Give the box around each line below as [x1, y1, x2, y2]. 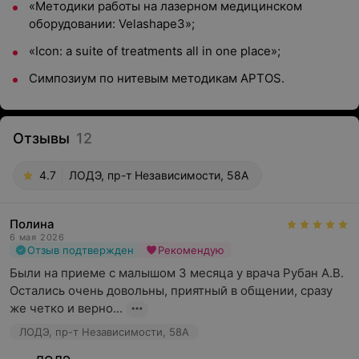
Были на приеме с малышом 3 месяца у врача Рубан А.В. [10, 265, 344, 280]
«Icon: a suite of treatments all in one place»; [29, 43, 280, 58]
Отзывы [13, 130, 70, 147]
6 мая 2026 [10, 232, 65, 243]
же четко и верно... [10, 301, 123, 316]
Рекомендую [158, 244, 224, 256]
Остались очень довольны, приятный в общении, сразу [10, 283, 333, 298]
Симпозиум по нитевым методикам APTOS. [29, 71, 284, 86]
